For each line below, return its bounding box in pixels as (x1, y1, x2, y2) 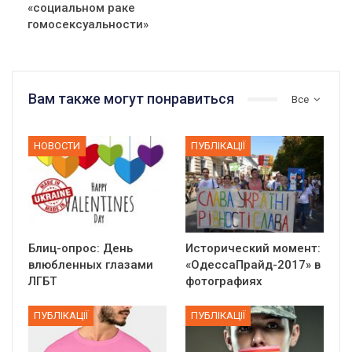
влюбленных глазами (28, 257, 153, 272)
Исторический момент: (185, 240, 321, 255)
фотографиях (185, 273, 262, 288)
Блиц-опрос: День (28, 240, 133, 255)
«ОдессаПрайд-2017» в (185, 257, 321, 272)
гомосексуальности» (27, 17, 148, 32)
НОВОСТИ (34, 139, 80, 152)
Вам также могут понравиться (28, 90, 234, 108)
